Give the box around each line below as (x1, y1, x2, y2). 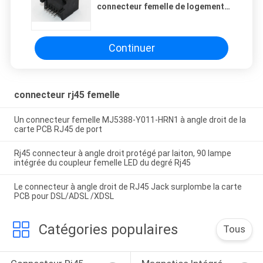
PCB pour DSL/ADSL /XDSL (14, 191, 114, 201)
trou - (97, 20, 119, 30)
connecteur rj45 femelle (14, 89, 120, 101)
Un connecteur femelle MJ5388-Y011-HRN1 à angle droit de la (14, 115, 246, 125)
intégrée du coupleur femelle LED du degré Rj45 (14, 158, 191, 168)
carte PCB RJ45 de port (14, 124, 102, 134)
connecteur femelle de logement (97, 1, 224, 11)
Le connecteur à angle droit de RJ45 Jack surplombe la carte (14, 182, 242, 192)
